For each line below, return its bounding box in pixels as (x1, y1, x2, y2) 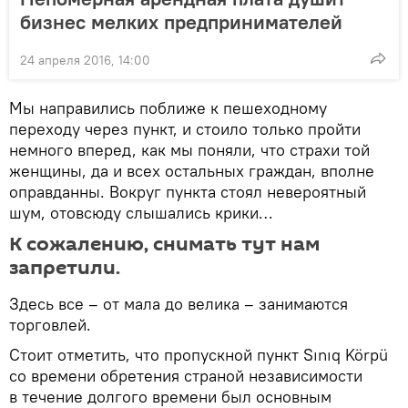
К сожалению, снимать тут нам (9, 229, 320, 258)
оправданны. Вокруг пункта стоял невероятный (9, 180, 366, 202)
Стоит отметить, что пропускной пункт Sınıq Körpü (9, 343, 388, 365)
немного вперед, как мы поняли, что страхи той (9, 138, 370, 160)
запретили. (9, 253, 120, 281)
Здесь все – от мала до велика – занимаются (9, 292, 348, 314)
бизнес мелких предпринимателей (20, 8, 342, 35)
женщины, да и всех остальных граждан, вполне (9, 159, 374, 181)
